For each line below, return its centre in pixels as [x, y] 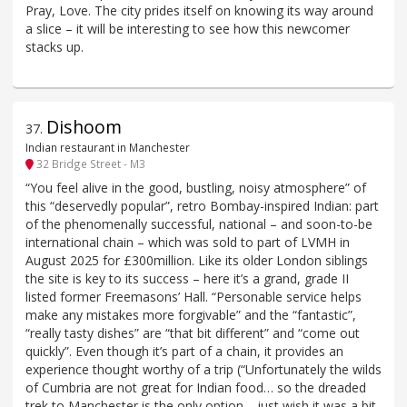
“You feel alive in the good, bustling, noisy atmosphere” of [196, 188]
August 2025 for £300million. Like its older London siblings [197, 261]
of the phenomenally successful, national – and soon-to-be [199, 224]
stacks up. [55, 46]
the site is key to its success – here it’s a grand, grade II [187, 279]
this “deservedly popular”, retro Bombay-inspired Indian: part [202, 206]
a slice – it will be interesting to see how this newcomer [188, 28]
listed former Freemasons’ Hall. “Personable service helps [194, 297]
